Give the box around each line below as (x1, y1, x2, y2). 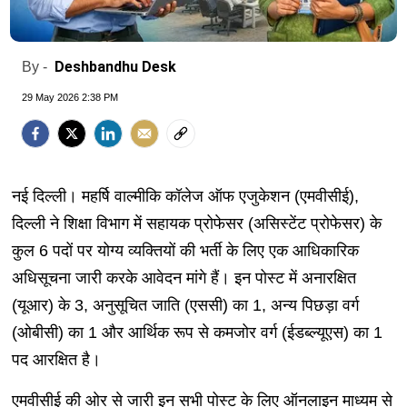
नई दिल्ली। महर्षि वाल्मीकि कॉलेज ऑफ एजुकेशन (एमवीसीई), (11, 187, 359, 206)
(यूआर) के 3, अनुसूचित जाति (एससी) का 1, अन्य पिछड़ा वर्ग (11, 296, 359, 315)
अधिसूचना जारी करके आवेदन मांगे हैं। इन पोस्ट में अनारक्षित (11, 269, 356, 288)
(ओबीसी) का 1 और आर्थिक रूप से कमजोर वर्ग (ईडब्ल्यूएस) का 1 (11, 323, 382, 342)
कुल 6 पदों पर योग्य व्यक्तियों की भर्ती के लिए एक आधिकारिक (11, 242, 359, 261)
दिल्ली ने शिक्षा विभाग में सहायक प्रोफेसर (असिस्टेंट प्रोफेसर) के (11, 214, 382, 233)
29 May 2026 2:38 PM (22, 92, 118, 104)
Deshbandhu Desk (55, 58, 176, 76)
